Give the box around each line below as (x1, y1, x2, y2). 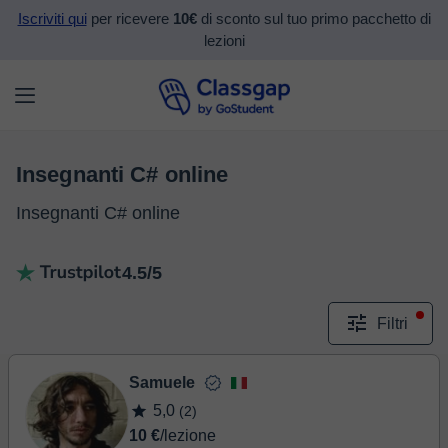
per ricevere (86, 11, 173, 27)
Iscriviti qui (17, 11, 87, 27)
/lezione (160, 427, 216, 444)
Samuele (129, 374, 195, 391)
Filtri (377, 315, 408, 332)
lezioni (203, 33, 245, 49)
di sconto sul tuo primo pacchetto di (196, 11, 431, 27)
